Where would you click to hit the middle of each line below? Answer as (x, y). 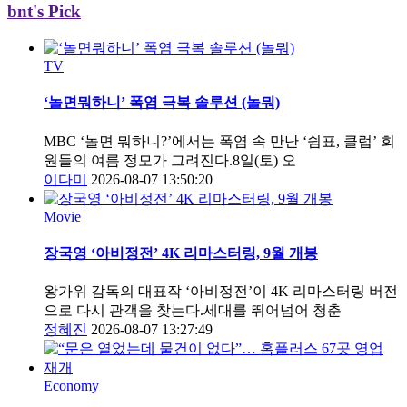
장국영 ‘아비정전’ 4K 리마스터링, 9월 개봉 (181, 253)
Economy (71, 386)
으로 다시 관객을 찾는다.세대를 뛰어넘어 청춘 (193, 311)
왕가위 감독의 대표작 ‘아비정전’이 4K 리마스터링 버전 (221, 292)
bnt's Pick (44, 12)
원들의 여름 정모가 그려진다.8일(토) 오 (170, 160)
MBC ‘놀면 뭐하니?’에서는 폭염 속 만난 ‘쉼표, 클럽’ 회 (219, 141)
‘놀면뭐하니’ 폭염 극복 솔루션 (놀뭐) (162, 103)
